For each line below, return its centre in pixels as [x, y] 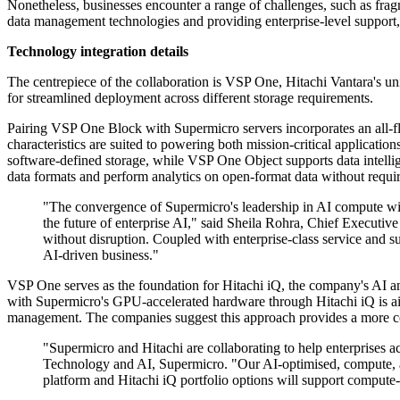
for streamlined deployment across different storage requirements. [190, 98]
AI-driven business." [101, 255]
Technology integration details [98, 52]
